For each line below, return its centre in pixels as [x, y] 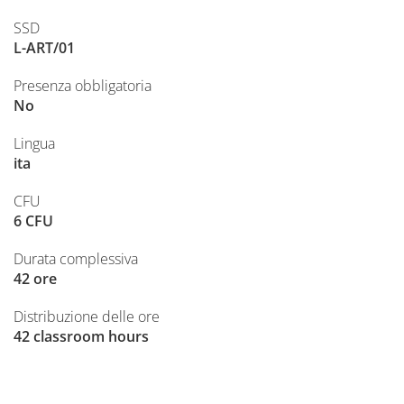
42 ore [35, 279]
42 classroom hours [81, 336]
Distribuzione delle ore [87, 317]
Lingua [34, 143]
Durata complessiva [76, 259]
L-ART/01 [44, 48]
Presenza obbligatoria [83, 86]
